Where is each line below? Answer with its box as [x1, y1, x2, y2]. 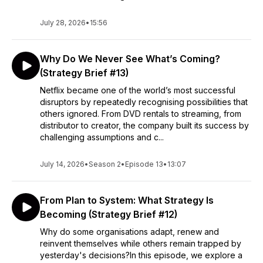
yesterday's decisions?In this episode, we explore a [40, 250, 242, 260]
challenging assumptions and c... [40, 132, 164, 142]
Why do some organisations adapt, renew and [40, 227, 219, 237]
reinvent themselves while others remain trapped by [40, 238, 241, 248]
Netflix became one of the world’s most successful [40, 85, 235, 95]
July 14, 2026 [40, 160, 85, 168]
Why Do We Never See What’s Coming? [40, 53, 220, 65]
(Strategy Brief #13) [40, 67, 129, 79]
